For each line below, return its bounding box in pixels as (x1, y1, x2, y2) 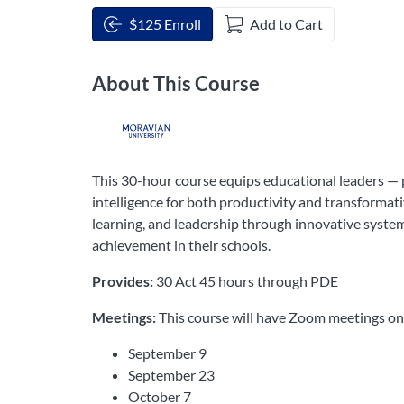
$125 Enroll (129, 15, 201, 32)
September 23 (128, 365, 215, 383)
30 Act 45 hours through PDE (153, 271, 338, 289)
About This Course (92, 70, 260, 96)
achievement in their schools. (92, 235, 271, 253)
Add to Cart (250, 15, 323, 32)
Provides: (92, 271, 153, 289)
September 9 (128, 344, 207, 362)
